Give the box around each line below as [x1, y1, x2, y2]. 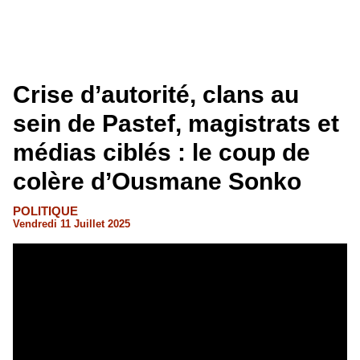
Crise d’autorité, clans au [13, 81, 299, 108]
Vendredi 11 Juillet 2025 [13, 218, 130, 230]
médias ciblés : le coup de [13, 139, 310, 166]
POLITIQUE [13, 204, 78, 218]
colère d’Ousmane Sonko [13, 168, 301, 194]
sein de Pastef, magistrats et [13, 110, 339, 137]
